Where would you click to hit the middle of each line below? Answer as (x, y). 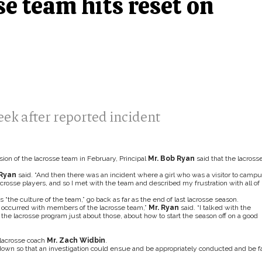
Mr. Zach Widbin (76, 240)
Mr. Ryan (164, 208)
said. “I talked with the (216, 208)
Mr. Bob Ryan (171, 158)
